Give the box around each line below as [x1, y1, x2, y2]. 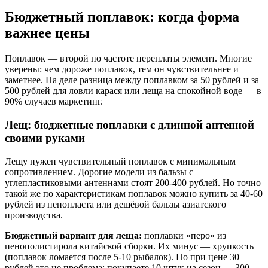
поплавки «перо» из [142, 230, 226, 240]
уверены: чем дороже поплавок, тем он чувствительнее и [5, 64, 239, 75]
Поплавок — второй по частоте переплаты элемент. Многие [5, 53, 252, 64]
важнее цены [5, 25, 90, 41]
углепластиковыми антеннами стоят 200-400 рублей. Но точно [5, 177, 261, 188]
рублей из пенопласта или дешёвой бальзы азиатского [5, 199, 226, 209]
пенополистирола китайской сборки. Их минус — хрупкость [5, 240, 254, 251]
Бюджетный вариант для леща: [5, 230, 142, 240]
